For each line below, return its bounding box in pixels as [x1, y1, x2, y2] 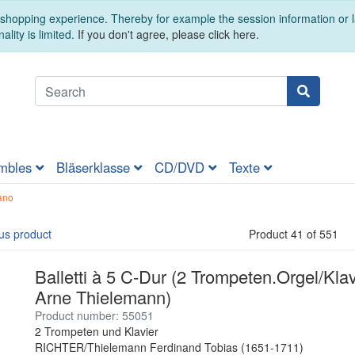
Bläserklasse [56, 158, 134, 177]
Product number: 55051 [35, 307, 154, 324]
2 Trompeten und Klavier [35, 323, 158, 340]
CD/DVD [155, 158, 208, 177]
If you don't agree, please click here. [78, 26, 259, 42]
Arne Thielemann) [35, 284, 171, 310]
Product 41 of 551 [248, 226, 338, 242]
